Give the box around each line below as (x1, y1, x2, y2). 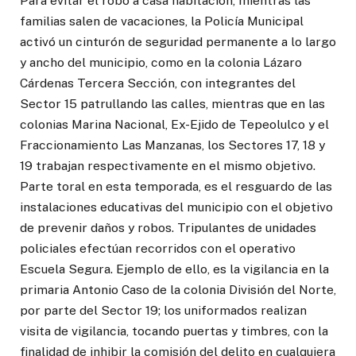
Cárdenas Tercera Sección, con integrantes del (20, 75, 296, 91)
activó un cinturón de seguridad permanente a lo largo (20, 33, 336, 49)
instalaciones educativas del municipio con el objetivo (20, 199, 333, 215)
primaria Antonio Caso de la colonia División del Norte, (20, 281, 336, 297)
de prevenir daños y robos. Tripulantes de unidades (20, 219, 316, 235)
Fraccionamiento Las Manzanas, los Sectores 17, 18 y (20, 137, 325, 153)
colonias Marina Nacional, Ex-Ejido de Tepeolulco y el (20, 116, 329, 132)
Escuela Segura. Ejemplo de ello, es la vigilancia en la (20, 261, 329, 277)
